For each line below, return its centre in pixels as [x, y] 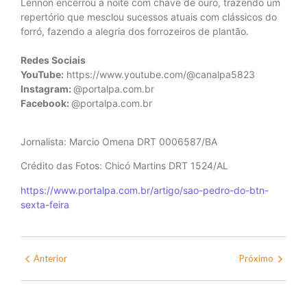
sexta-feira [45, 204]
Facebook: [46, 103]
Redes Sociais [53, 60]
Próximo [256, 259]
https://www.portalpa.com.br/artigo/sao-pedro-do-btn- [145, 190]
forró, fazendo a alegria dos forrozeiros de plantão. [135, 31]
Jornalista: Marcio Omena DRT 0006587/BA [119, 141]
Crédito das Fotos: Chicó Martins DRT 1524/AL [124, 166]
